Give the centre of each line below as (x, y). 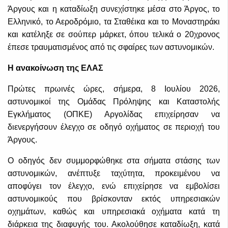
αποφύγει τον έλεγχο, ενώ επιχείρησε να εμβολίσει (114, 186)
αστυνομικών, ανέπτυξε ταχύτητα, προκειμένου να (114, 174)
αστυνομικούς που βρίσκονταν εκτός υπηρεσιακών (114, 199)
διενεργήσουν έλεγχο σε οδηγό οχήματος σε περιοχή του (114, 127)
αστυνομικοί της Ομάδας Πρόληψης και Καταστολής (114, 102)
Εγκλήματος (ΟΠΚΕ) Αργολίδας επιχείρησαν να (114, 115)
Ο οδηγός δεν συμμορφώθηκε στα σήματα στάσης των (114, 161)
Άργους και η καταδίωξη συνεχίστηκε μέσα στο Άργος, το (114, 9)
